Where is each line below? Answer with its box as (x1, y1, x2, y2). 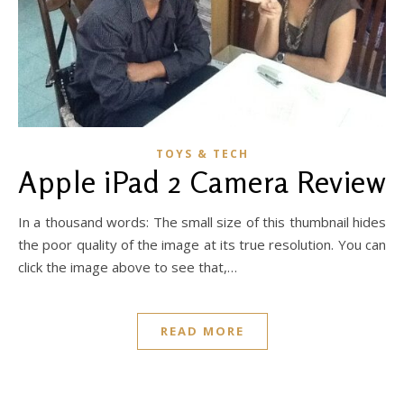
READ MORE (160, 323, 244, 340)
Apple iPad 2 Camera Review (18, 164, 386, 201)
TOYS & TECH (155, 146, 249, 162)
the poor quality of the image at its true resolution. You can (18, 235, 386, 254)
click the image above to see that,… (18, 258, 237, 277)
